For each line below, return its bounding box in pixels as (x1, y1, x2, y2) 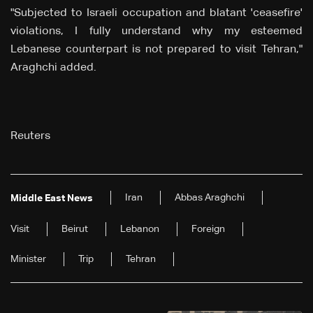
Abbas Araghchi (175, 193, 245, 203)
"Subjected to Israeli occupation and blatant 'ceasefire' (10, 8, 303, 20)
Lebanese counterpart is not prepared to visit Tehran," (10, 44, 303, 56)
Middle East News (10, 194, 93, 204)
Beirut (61, 224, 88, 235)
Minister (10, 254, 46, 265)
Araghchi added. (10, 62, 96, 74)
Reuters (10, 131, 50, 143)
